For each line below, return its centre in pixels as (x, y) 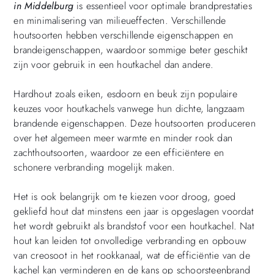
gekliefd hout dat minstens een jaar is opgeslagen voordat (134, 211)
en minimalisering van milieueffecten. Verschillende (120, 20)
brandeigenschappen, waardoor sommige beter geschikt (131, 50)
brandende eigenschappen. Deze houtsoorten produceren (135, 123)
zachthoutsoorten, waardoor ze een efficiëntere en (119, 152)
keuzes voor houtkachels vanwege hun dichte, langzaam (129, 108)
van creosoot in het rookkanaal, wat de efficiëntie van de (132, 255)
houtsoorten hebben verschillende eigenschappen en (124, 35)
